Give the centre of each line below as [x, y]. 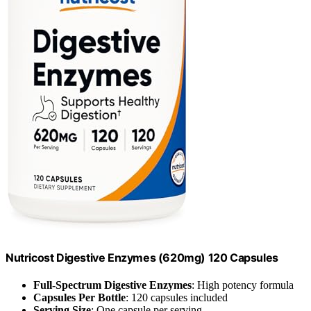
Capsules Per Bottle [79, 298]
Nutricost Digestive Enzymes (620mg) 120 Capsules [142, 257]
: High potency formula [243, 285]
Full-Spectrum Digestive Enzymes [112, 285]
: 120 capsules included [177, 298]
